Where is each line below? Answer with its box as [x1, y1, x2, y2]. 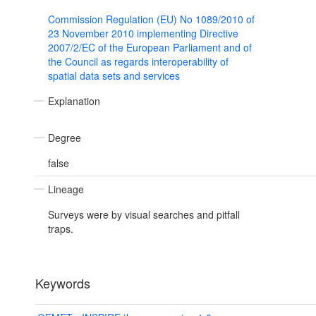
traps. [48, 221, 73, 236]
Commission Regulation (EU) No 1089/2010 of [48, 12, 255, 27]
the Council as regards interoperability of [48, 54, 229, 69]
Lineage [48, 182, 84, 197]
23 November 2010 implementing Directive [48, 26, 238, 41]
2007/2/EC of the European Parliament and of [48, 40, 252, 55]
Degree [48, 130, 81, 145]
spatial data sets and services [48, 68, 180, 83]
